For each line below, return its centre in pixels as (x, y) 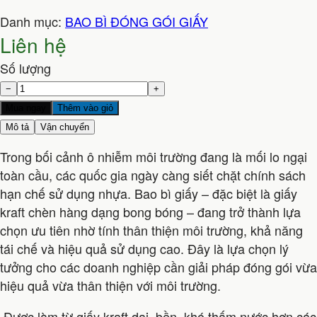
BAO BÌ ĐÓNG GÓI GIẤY (137, 22)
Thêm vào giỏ (85, 108)
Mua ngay (26, 108)
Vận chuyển (65, 127)
